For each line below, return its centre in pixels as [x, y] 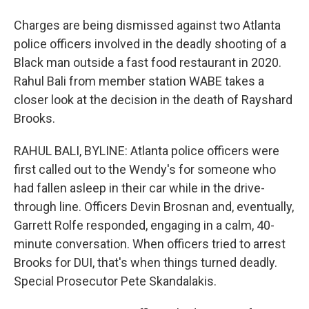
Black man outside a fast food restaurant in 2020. [148, 62]
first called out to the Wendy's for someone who [145, 169]
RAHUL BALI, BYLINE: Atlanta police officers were [147, 151]
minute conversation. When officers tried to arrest [150, 244]
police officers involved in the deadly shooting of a [150, 44]
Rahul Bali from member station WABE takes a [139, 81]
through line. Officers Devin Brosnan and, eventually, [154, 207]
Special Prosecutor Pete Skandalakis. [115, 281]
